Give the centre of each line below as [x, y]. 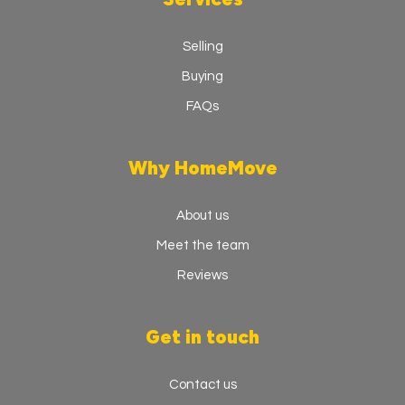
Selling [202, 46]
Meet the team [202, 245]
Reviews [202, 275]
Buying [202, 76]
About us [202, 215]
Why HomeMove [202, 167]
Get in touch [202, 336]
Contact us [202, 384]
